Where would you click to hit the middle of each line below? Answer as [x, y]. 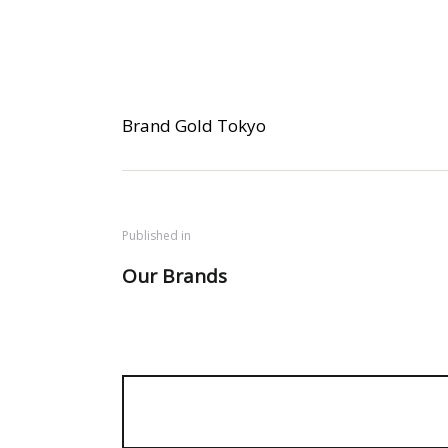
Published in [156, 236]
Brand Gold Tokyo [194, 125]
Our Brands [174, 276]
